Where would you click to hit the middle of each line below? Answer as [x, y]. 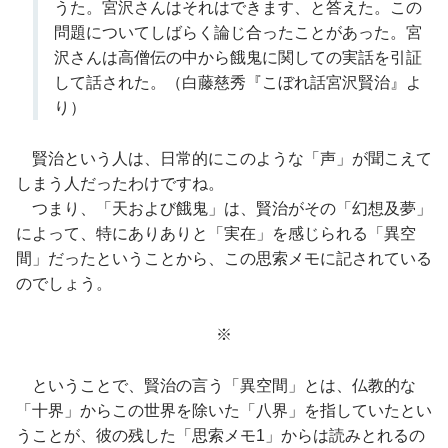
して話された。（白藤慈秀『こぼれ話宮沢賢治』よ [238, 83]
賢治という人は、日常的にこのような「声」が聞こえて [224, 158]
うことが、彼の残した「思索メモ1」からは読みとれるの [220, 435]
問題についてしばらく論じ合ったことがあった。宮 [238, 33]
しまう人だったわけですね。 [120, 183]
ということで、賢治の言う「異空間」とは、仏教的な [216, 385]
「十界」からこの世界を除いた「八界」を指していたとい [224, 410]
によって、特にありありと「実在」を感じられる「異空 [216, 233]
